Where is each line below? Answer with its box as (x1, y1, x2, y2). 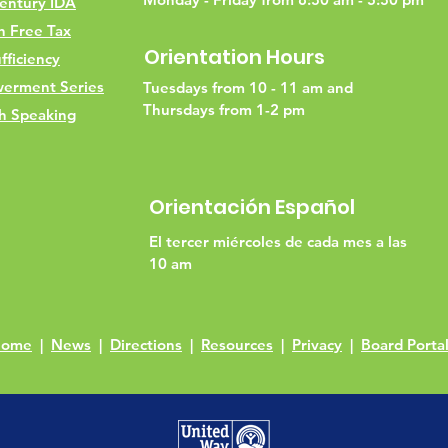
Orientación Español (149, 193, 355, 221)
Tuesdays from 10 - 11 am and (143, 78, 353, 97)
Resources (201, 335, 273, 354)
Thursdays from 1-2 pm (143, 100, 309, 119)
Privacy (292, 335, 342, 354)
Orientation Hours (144, 43, 325, 71)
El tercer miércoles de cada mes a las (149, 232, 407, 251)
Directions (110, 335, 182, 354)
